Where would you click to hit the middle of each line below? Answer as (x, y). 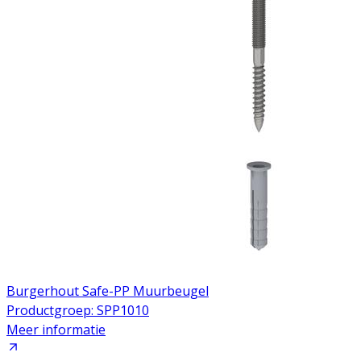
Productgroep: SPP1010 (78, 310)
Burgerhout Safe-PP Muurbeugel (108, 290)
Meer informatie (56, 329)
